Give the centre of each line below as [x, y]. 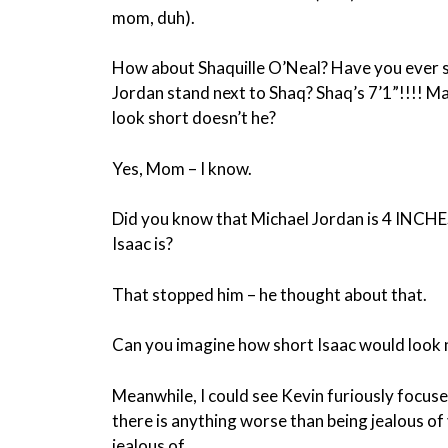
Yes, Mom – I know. [182, 168]
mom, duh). [153, 17]
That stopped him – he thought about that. [269, 294]
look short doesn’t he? [194, 118]
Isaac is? [142, 244]
